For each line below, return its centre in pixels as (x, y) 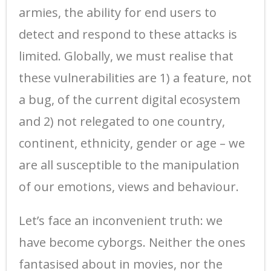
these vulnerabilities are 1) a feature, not (135, 77)
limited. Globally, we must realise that (126, 56)
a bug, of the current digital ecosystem (129, 99)
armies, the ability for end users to (118, 12)
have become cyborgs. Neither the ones (132, 242)
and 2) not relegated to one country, (122, 121)
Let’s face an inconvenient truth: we (121, 220)
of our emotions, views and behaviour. (129, 186)
